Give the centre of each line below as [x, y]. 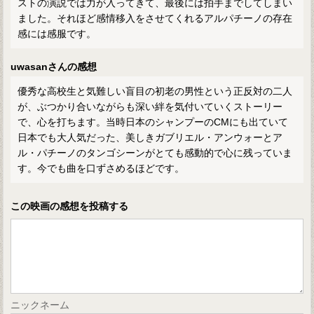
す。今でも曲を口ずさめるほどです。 [101, 169]
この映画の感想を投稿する [70, 206]
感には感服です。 [57, 34]
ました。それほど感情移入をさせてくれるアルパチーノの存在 [155, 19]
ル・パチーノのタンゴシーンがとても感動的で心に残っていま [155, 153]
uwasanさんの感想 [54, 67]
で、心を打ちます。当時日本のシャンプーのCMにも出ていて [153, 122]
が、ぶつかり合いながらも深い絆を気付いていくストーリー [150, 107]
